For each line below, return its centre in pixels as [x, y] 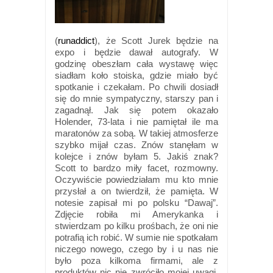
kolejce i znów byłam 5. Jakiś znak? [136, 157]
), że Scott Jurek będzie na [156, 41]
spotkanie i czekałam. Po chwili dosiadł [136, 87]
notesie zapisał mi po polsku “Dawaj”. [136, 203]
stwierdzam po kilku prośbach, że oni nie [136, 226]
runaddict [76, 41]
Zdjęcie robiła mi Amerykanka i [136, 214]
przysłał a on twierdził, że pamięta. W [136, 191]
